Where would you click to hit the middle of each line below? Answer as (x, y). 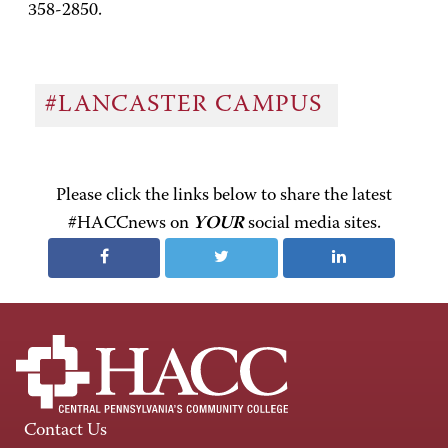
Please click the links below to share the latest (224, 195)
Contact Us (65, 430)
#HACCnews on (130, 223)
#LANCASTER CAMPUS (186, 105)
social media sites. (312, 223)
